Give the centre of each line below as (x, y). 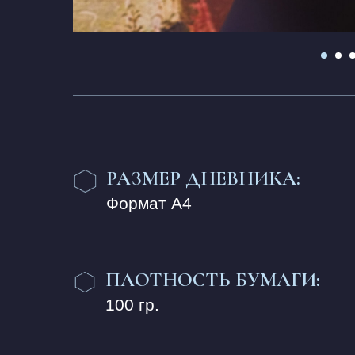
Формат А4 (149, 203)
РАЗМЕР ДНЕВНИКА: (203, 178)
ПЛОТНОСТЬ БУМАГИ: (213, 280)
